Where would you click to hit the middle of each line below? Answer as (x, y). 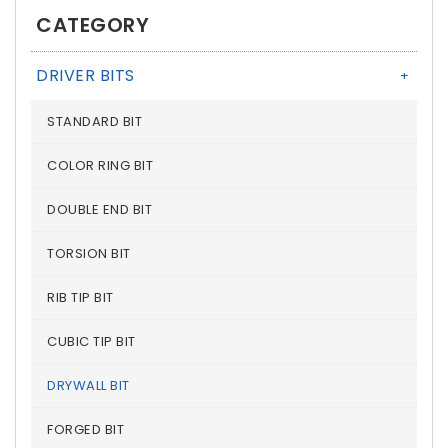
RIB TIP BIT (80, 297)
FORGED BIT (85, 429)
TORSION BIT (89, 253)
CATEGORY (92, 25)
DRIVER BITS (85, 75)
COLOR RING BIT (100, 165)
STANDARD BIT (94, 121)
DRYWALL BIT (88, 385)
